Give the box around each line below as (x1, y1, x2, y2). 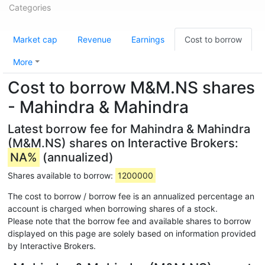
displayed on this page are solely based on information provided (8, 228, 256, 238)
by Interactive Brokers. (8, 241, 96, 251)
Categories (9, 2, 51, 12)
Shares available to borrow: (8, 170, 115, 180)
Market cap (13, 34, 57, 44)
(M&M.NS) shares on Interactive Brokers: (8, 136, 238, 150)
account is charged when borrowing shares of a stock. (8, 203, 218, 214)
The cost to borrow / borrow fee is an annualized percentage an (8, 191, 254, 201)
